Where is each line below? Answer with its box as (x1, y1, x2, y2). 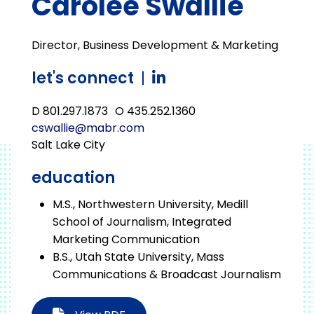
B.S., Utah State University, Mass (53, 249, 224, 265)
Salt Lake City (32, 137, 105, 153)
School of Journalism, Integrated (53, 214, 231, 230)
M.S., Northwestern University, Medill (53, 196, 248, 212)
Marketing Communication (53, 231, 200, 247)
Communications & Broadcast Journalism (53, 266, 281, 282)
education (32, 167, 115, 189)
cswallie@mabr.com (32, 120, 144, 136)
